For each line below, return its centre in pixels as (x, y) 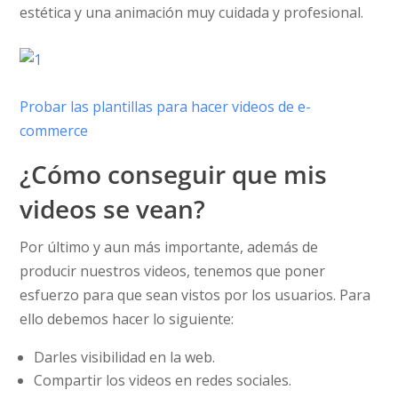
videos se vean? (113, 208)
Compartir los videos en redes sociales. (163, 380)
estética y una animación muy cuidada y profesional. (192, 12)
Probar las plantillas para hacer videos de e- (166, 106)
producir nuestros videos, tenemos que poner (173, 271)
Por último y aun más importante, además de (169, 247)
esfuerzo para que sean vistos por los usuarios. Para (195, 295)
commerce (54, 130)
